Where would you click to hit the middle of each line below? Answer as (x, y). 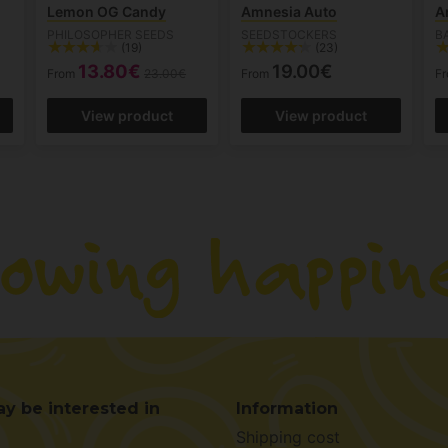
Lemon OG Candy (107, 12)
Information (287, 408)
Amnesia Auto (288, 12)
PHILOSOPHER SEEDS (111, 35)
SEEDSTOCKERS (288, 35)
